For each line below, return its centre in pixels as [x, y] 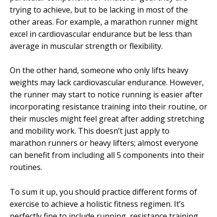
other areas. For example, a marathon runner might [104, 22]
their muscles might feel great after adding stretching [107, 119]
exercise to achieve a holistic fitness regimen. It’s [97, 204]
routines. [26, 167]
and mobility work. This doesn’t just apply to [90, 131]
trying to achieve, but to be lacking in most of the [99, 9]
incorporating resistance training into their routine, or [108, 107]
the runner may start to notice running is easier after [106, 95]
